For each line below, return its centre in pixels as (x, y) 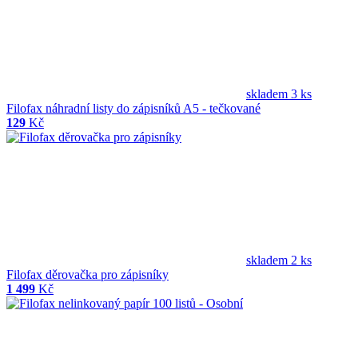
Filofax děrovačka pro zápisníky (88, 275)
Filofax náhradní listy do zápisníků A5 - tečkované (133, 109)
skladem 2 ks (279, 261)
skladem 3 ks (279, 94)
